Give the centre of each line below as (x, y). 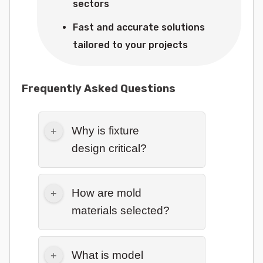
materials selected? (121, 210)
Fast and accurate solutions (139, 27)
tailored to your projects (130, 45)
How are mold (107, 193)
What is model (107, 255)
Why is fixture (105, 131)
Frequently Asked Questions (99, 89)
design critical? (109, 148)
